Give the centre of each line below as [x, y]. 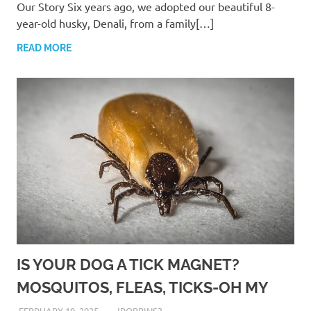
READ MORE [44, 48]
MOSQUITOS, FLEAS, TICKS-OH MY [143, 288]
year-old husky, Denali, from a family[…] [115, 23]
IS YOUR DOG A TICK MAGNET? [128, 265]
